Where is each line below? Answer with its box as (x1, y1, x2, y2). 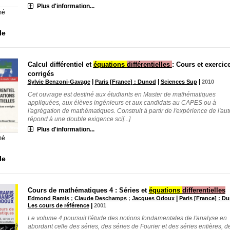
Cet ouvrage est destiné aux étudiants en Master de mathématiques (27, 90, 216, 98)
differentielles (182, 186, 225, 195)
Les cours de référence (27, 202, 89, 209)
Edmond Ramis (27, 195, 69, 202)
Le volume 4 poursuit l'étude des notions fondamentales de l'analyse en (27, 215, 227, 222)
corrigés (27, 69, 54, 78)
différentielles (126, 60, 172, 68)
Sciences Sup (160, 78, 197, 85)
